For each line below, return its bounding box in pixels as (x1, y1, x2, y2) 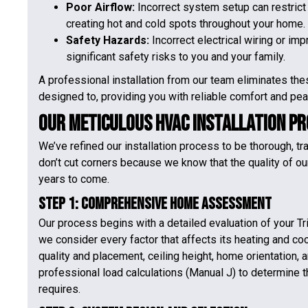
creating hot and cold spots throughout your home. (66, 17, 305, 30)
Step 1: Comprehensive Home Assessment (38, 194, 272, 214)
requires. (38, 283, 80, 296)
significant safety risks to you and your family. (66, 50, 285, 63)
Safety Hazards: (66, 34, 149, 47)
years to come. (38, 173, 109, 186)
